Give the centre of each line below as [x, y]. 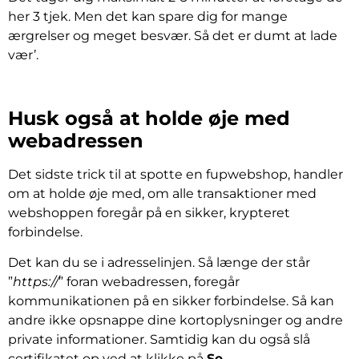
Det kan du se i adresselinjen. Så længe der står [159, 263]
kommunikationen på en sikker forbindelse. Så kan [171, 301]
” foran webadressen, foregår [149, 282]
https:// [36, 282]
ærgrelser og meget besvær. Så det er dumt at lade [173, 36]
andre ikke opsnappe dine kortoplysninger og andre [175, 321]
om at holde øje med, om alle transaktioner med [162, 193]
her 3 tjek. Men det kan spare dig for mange [148, 17]
